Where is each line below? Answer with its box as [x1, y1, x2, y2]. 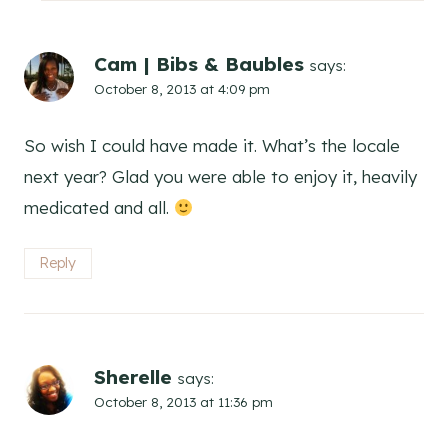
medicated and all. [24, 196, 174, 218]
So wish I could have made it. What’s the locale [24, 134, 400, 156]
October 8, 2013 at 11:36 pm [94, 392, 273, 410]
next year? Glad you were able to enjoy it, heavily [24, 165, 417, 187]
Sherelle [94, 364, 172, 389]
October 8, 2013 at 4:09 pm [94, 79, 270, 97]
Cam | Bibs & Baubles [94, 51, 304, 76]
